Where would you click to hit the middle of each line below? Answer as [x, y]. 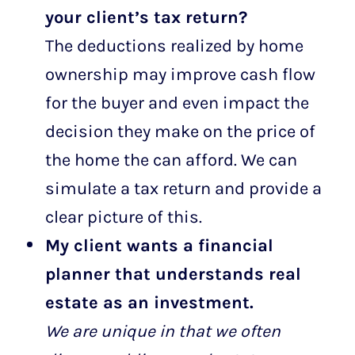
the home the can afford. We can [171, 159]
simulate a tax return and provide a [183, 188]
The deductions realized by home [174, 45]
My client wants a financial [159, 245]
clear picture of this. [123, 216]
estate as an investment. [151, 302]
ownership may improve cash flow [180, 74]
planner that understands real [173, 273]
